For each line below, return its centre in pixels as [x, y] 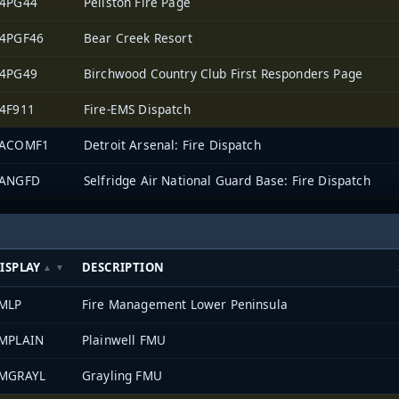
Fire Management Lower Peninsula [185, 304]
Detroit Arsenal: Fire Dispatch [172, 144]
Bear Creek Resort [138, 37]
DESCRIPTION [123, 267]
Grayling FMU [122, 375]
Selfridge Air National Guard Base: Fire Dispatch [227, 180]
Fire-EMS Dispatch [137, 109]
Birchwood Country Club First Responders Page [224, 73]
